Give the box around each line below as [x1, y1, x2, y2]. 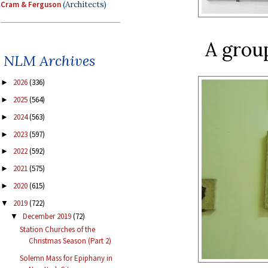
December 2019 [22, 211, 73, 221]
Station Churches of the [20, 224, 96, 235]
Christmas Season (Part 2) [29, 236, 112, 246]
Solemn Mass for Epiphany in [20, 252, 113, 263]
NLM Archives [4, 51, 95, 71]
